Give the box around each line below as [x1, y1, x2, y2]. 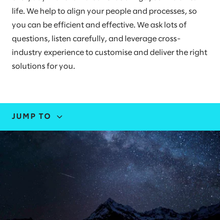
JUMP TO [12, 113, 52, 120]
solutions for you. [12, 63, 75, 70]
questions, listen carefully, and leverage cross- [12, 35, 181, 43]
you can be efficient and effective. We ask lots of [12, 22, 187, 29]
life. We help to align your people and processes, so [12, 8, 197, 15]
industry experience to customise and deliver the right [12, 49, 207, 56]
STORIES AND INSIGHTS [12, 168, 121, 175]
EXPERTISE [12, 144, 62, 152]
